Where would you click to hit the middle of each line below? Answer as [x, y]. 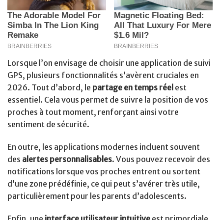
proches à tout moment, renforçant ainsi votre [93, 112]
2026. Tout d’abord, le [50, 88]
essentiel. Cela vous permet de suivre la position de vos [108, 100]
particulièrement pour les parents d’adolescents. [97, 196]
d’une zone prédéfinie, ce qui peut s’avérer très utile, [104, 183]
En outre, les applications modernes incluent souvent [104, 147]
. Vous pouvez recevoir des [161, 159]
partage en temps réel [133, 88]
